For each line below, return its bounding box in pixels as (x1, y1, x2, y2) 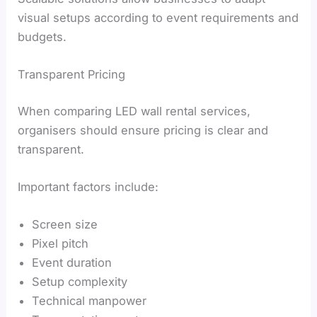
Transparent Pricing (18, 67, 126, 82)
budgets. (18, 30, 67, 45)
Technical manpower (32, 294, 147, 309)
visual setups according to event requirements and (18, 11, 299, 25)
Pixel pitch (32, 236, 89, 251)
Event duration (32, 255, 113, 270)
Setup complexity (32, 275, 128, 289)
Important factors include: (18, 180, 159, 195)
